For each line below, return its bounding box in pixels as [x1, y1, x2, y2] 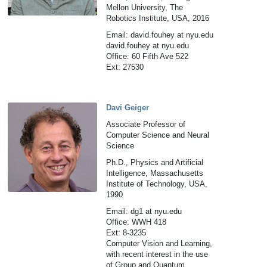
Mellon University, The [106, 3, 184, 12]
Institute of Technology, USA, [106, 179, 208, 188]
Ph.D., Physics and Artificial [106, 158, 204, 167]
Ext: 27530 [106, 63, 144, 72]
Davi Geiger [106, 103, 150, 112]
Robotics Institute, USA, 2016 [106, 14, 210, 23]
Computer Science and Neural [106, 131, 210, 139]
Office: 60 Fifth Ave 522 [106, 52, 189, 61]
